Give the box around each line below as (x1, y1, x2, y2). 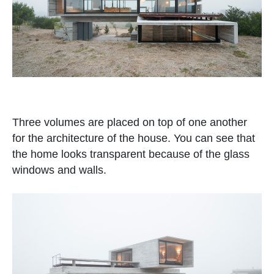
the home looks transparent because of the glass (12, 147, 250, 160)
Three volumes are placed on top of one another (12, 116, 247, 128)
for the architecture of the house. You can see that (12, 131, 255, 144)
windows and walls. (12, 163, 106, 176)
